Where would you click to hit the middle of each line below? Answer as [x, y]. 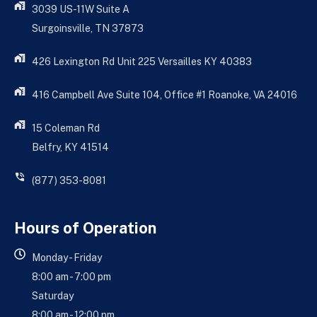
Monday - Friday [67, 258]
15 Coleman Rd [66, 128]
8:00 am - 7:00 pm [71, 277]
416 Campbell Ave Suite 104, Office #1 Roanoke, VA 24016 [165, 95]
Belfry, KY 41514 [70, 148]
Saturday [53, 296]
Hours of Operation [85, 228]
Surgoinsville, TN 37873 [88, 29]
